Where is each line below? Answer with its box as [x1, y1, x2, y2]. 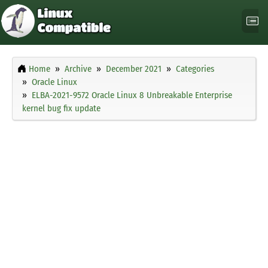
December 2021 [106, 63, 162, 75]
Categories [176, 63, 214, 75]
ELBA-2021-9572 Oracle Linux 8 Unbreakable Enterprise [32, 90, 232, 101]
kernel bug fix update [22, 103, 100, 114]
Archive [65, 63, 92, 75]
